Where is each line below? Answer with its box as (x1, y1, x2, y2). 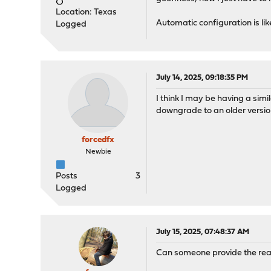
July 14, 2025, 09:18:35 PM (156, 74, 249, 82)
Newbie (85, 148, 111, 156)
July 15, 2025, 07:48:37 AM (156, 228, 250, 237)
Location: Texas (56, 8, 117, 17)
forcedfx (82, 135, 115, 145)
